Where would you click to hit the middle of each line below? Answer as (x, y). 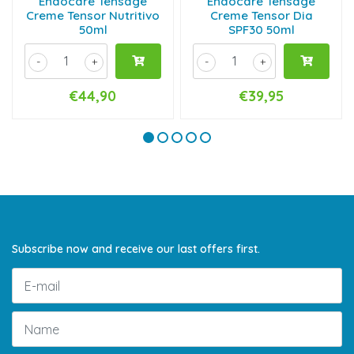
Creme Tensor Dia (261, 15)
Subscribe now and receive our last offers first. (136, 249)
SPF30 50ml (261, 30)
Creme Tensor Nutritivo (93, 15)
